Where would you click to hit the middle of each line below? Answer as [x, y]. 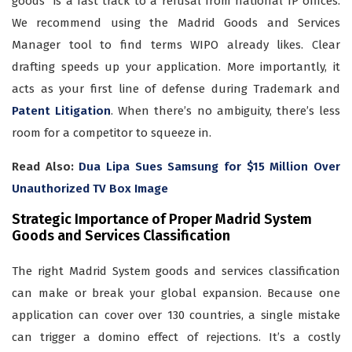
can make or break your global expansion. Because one [176, 293]
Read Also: [46, 167]
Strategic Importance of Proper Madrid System [162, 220]
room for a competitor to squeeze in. [112, 133]
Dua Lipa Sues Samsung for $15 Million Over [210, 167]
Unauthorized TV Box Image [90, 189]
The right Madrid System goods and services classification [176, 271]
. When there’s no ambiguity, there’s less [226, 111]
